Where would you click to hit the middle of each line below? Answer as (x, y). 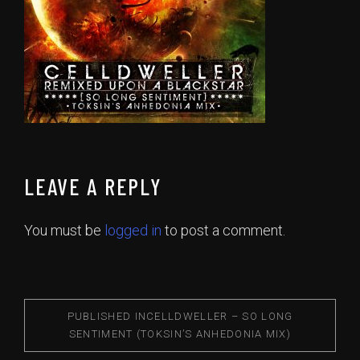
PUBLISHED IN (107, 316)
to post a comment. (223, 230)
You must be (64, 230)
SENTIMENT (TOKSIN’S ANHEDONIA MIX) (180, 334)
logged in (133, 230)
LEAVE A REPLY (93, 186)
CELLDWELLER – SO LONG (220, 316)
